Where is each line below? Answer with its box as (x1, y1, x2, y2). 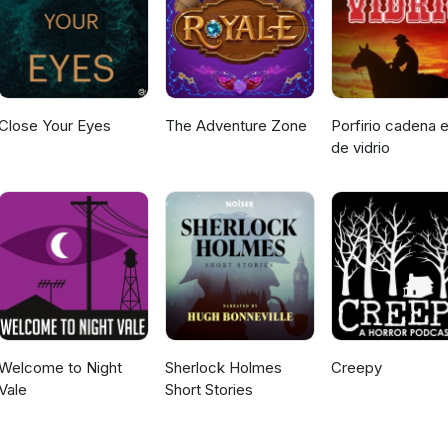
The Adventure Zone (164, 116, 307, 136)
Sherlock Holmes (164, 358, 282, 378)
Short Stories (164, 380, 253, 400)
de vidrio (330, 138, 390, 158)
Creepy (330, 358, 382, 378)
